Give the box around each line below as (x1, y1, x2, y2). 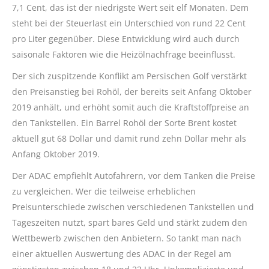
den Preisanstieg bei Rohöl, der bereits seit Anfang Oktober (12, 86, 252, 98)
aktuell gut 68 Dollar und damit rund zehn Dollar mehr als (12, 133, 246, 145)
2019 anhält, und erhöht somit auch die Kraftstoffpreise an (12, 101, 249, 113)
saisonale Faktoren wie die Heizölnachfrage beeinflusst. (12, 49, 235, 61)
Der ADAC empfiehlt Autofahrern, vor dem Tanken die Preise (12, 170, 255, 182)
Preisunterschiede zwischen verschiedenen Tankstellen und (12, 201, 254, 213)
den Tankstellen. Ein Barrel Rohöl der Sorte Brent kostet (12, 117, 237, 129)
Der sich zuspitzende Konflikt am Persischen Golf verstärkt (12, 70, 247, 82)
